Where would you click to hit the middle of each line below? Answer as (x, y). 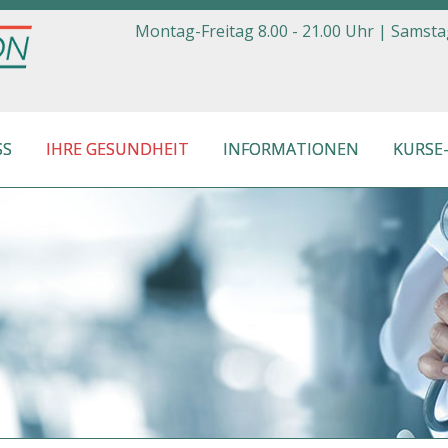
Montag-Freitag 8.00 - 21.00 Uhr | (260, 31)
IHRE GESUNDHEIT (117, 149)
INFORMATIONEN (291, 149)
